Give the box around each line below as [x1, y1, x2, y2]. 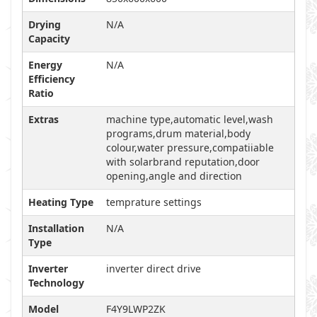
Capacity [28, 32, 70, 45]
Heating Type [28, 195, 93, 209]
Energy [28, 58, 62, 71]
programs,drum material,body [106, 127, 250, 140]
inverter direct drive [106, 262, 201, 275]
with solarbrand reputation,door [106, 155, 260, 168]
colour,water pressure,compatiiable [106, 141, 274, 154]
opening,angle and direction [106, 169, 242, 183]
